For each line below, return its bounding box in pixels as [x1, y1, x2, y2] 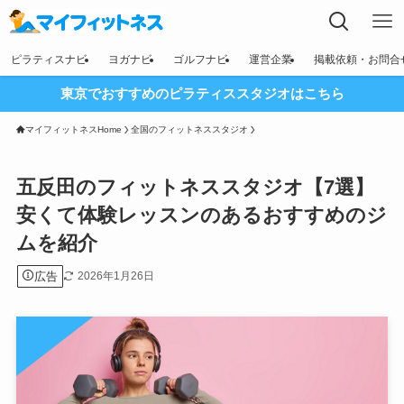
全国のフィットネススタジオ [130, 124, 248, 134]
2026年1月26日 [77, 269, 154, 282]
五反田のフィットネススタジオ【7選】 [15, 176, 374, 199]
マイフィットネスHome [24, 124, 122, 134]
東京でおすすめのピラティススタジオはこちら [60, 86, 344, 101]
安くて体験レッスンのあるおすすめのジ [15, 204, 387, 227]
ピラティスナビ [11, 53, 87, 66]
